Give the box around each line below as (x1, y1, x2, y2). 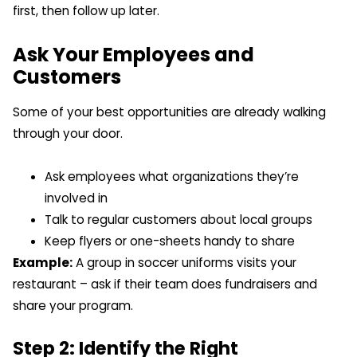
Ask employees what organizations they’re (45, 167, 299, 185)
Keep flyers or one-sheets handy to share (45, 232, 295, 249)
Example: (13, 253, 73, 271)
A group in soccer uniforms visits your (73, 253, 296, 271)
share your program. (13, 296, 133, 314)
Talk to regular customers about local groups (45, 210, 312, 228)
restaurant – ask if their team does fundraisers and (13, 275, 317, 292)
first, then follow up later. (13, 2, 159, 20)
